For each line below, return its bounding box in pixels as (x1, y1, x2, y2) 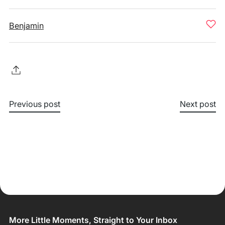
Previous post (9, 99, 60, 109)
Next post (180, 99, 216, 109)
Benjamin (9, 21, 44, 31)
